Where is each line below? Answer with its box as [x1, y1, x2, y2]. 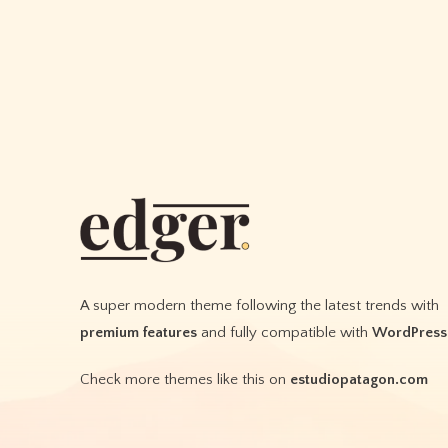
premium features [80, 323, 197, 341]
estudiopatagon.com [290, 370, 428, 388]
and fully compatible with [197, 323, 372, 341]
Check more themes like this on [80, 370, 290, 388]
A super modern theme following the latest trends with [80, 296, 439, 314]
